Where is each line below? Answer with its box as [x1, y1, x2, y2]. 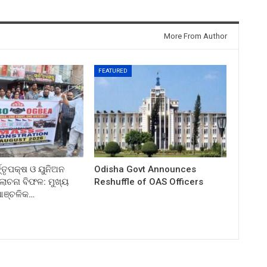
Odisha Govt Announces [94, 163, 197, 175]
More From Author [163, 31, 227, 41]
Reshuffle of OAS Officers [94, 176, 204, 187]
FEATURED [98, 67, 128, 74]
